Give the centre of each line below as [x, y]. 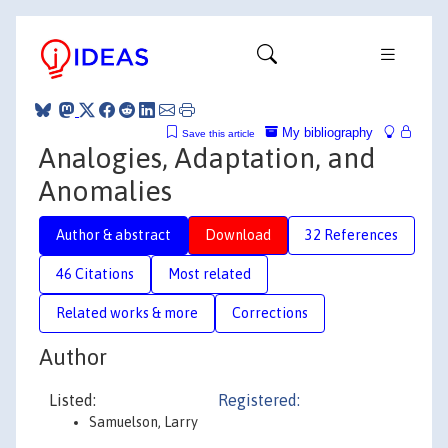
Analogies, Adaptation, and [207, 157]
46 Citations [95, 273]
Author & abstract [113, 234]
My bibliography [325, 132]
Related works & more [127, 312]
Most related [209, 273]
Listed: [72, 400]
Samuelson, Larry [143, 422]
